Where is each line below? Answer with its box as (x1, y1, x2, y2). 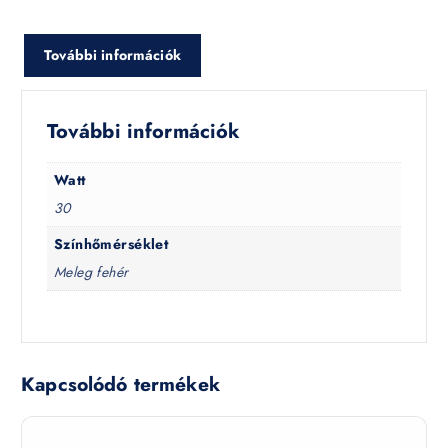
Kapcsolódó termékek (21, 370, 220, 399)
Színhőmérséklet (53, 234, 169, 255)
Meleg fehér (53, 262, 129, 283)
